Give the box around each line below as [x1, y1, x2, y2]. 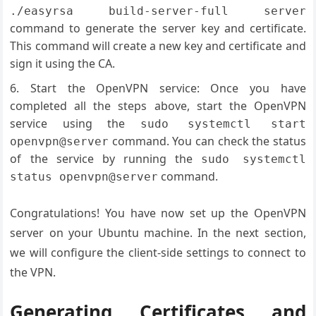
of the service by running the [10, 151, 202, 166]
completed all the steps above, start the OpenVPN [10, 98, 306, 114]
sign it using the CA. [10, 56, 116, 71]
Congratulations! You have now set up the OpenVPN [10, 205, 306, 221]
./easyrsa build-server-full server [10, 4, 306, 18]
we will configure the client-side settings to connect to [10, 245, 306, 260]
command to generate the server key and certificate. [10, 20, 306, 36]
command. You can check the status [109, 133, 306, 149]
